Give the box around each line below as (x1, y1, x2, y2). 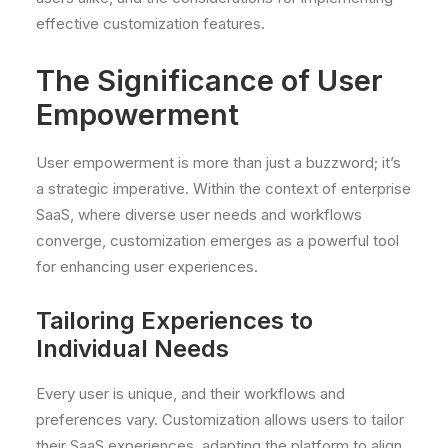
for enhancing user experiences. (36, 257, 258, 276)
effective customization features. (36, 14, 265, 33)
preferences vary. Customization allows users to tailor (36, 410, 404, 429)
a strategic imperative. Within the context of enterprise (36, 179, 411, 198)
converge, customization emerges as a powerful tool (36, 231, 399, 250)
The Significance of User (36, 63, 383, 98)
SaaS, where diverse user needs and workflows (36, 205, 362, 224)
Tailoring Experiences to (36, 306, 313, 335)
